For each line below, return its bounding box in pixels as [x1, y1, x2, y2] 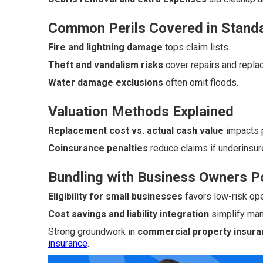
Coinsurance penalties [48, 143, 148, 154]
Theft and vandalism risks [48, 59, 163, 70]
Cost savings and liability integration [48, 208, 209, 220]
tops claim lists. [163, 42, 230, 53]
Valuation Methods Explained [48, 103, 234, 120]
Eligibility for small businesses [48, 191, 183, 202]
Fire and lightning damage [48, 42, 163, 53]
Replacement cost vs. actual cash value [48, 125, 224, 136]
